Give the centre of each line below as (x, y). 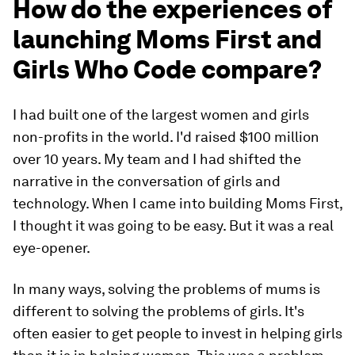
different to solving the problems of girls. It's (158, 311)
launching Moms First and (167, 40)
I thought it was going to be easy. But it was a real (173, 226)
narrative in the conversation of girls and (147, 181)
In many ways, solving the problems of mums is (166, 289)
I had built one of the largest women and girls (161, 115)
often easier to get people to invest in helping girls (177, 334)
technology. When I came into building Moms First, (177, 204)
